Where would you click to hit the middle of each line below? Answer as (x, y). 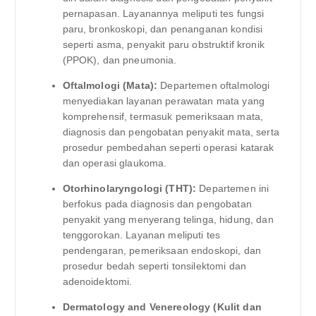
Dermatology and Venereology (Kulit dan (162, 307)
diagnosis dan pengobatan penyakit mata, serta (171, 132)
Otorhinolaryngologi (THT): (129, 189)
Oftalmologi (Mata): (110, 86)
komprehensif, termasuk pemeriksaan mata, (163, 117)
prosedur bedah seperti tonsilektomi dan (154, 266)
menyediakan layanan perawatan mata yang (163, 101)
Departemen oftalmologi (214, 86)
